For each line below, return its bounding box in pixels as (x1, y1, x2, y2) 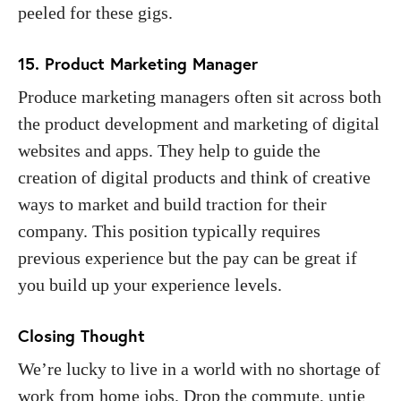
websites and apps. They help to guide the (18, 140, 320, 160)
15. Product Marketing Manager (18, 52, 258, 74)
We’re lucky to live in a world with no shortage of (18, 358, 380, 379)
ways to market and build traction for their (18, 193, 327, 214)
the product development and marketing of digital (18, 113, 380, 133)
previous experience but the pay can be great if (18, 247, 357, 268)
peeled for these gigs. (18, 2, 177, 22)
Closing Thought (18, 324, 145, 346)
